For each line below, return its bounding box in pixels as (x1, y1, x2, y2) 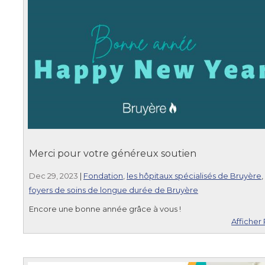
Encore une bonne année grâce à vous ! (29, 203, 181, 214)
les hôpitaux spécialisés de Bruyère (127, 170, 261, 180)
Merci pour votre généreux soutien (29, 147, 196, 159)
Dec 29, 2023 (29, 170, 78, 180)
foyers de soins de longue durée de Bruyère (29, 185, 198, 195)
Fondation (83, 170, 123, 180)
